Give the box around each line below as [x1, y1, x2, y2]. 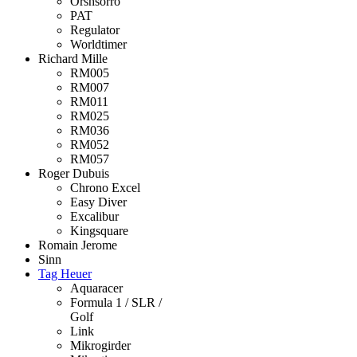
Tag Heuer [38, 267, 92, 281]
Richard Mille [38, 52, 108, 66]
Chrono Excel [70, 181, 140, 195]
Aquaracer [70, 281, 123, 296]
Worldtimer [70, 37, 127, 52]
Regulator [70, 23, 120, 37]
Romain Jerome [38, 238, 117, 253]
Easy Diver [70, 195, 127, 210]
